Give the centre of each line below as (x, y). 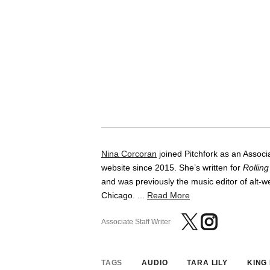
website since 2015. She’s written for (172, 167)
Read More (168, 195)
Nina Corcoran (129, 153)
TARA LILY (207, 262)
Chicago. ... (124, 195)
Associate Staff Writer (136, 221)
